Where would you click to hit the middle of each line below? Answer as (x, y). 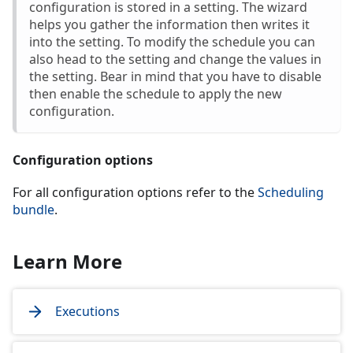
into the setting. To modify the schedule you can (172, 41)
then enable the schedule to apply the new (156, 93)
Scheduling (291, 192)
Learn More (67, 261)
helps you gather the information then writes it (169, 24)
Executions (87, 312)
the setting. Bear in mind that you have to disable (175, 76)
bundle (33, 209)
